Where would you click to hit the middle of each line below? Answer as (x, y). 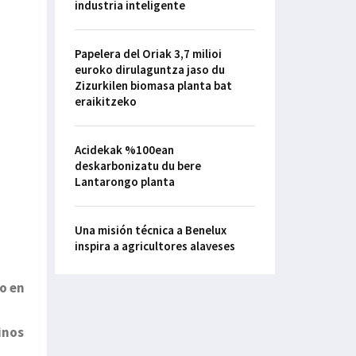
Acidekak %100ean (124, 150)
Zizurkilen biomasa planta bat (153, 86)
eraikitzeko (105, 102)
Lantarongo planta (124, 182)
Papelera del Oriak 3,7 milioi (148, 54)
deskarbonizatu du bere (137, 166)
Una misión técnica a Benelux (150, 230)
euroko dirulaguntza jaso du (149, 70)
